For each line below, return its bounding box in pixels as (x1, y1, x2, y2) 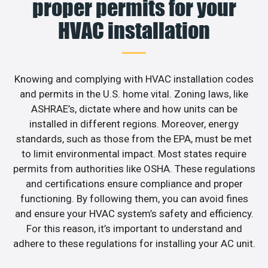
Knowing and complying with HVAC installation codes (14, 73, 254, 86)
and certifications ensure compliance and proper (25, 178, 243, 190)
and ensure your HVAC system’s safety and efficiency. (14, 208, 254, 220)
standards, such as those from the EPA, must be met (16, 133, 252, 145)
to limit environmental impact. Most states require (22, 148, 246, 160)
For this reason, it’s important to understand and (26, 223, 242, 235)
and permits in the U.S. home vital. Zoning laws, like (20, 88, 248, 100)
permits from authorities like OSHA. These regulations (13, 163, 255, 175)
